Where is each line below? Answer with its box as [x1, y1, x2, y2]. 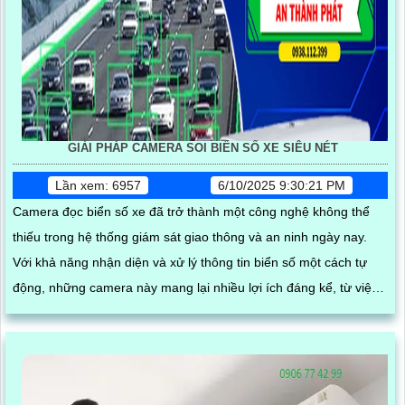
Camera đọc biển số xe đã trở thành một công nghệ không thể [13, 203, 370, 219]
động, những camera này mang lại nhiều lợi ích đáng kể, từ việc [13, 279, 378, 295]
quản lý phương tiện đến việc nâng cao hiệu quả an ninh [13, 305, 335, 320]
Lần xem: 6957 [55, 177, 142, 193]
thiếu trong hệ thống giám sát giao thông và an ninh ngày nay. [13, 229, 367, 244]
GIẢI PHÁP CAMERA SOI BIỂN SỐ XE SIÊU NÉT [67, 140, 338, 155]
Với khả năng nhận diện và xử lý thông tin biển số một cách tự [13, 254, 367, 269]
